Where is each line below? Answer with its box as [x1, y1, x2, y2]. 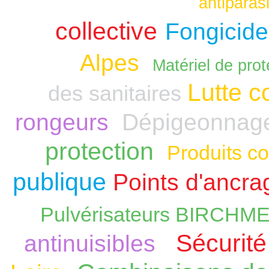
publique [12, 168, 106, 196]
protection [44, 138, 154, 165]
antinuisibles [23, 231, 162, 256]
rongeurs [15, 109, 109, 135]
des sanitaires [48, 81, 181, 106]
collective [55, 17, 157, 45]
